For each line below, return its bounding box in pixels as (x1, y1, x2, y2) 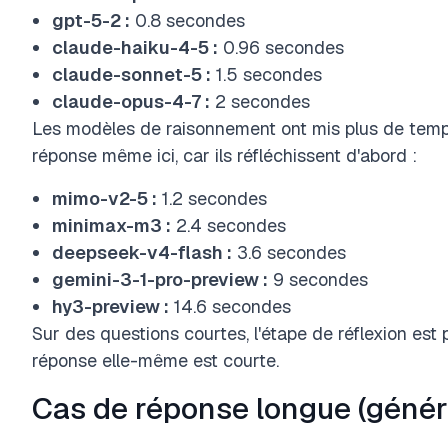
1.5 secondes (211, 63, 322, 86)
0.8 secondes (130, 9, 245, 32)
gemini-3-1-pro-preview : (52, 268, 268, 291)
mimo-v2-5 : (52, 187, 157, 210)
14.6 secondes (169, 295, 291, 318)
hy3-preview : (52, 295, 169, 318)
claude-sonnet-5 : (52, 63, 211, 86)
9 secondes (268, 268, 368, 291)
